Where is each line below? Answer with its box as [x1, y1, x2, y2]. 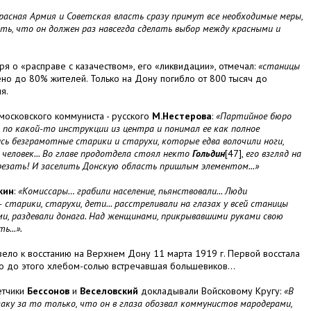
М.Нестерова [152, 110, 212, 123]
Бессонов [27, 285, 69, 298]
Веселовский [80, 285, 138, 298]
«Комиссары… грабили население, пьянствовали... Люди [18, 185, 247, 198]
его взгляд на [246, 147, 301, 160]
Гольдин [192, 147, 225, 160]
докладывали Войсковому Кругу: [138, 285, 284, 298]
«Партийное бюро [216, 110, 292, 123]
